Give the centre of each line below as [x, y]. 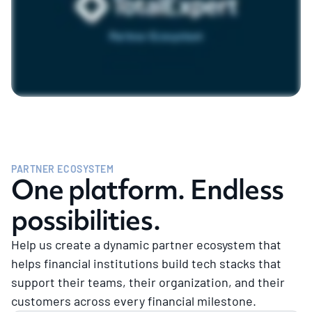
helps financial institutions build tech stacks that [146, 263]
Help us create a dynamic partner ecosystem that [146, 244]
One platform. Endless [147, 189]
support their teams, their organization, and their [148, 282]
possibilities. [86, 220]
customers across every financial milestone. [134, 301]
